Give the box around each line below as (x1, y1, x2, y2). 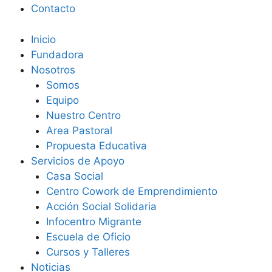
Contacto (30, 2, 75, 15)
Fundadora (30, 48, 84, 61)
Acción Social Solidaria (46, 200, 157, 212)
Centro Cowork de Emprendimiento (46, 185, 218, 197)
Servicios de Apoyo (30, 154, 124, 167)
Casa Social (46, 169, 104, 182)
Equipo (46, 93, 80, 106)
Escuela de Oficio (46, 230, 131, 243)
